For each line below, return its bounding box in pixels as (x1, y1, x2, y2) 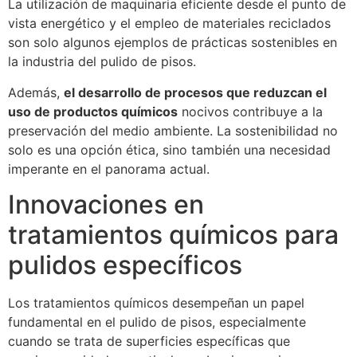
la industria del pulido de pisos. (8, 53, 196, 70)
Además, (8, 84, 64, 100)
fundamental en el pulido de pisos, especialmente (8, 313, 306, 330)
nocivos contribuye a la (178, 103, 323, 120)
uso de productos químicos (8, 103, 178, 120)
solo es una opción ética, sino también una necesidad (8, 141, 331, 158)
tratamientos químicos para (8, 218, 339, 250)
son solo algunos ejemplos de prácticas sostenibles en (8, 34, 337, 51)
